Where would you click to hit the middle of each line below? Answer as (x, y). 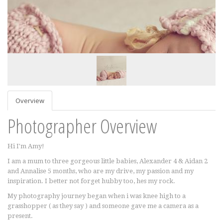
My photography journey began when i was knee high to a (97, 196)
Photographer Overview (82, 126)
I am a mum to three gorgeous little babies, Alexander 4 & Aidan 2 (108, 161)
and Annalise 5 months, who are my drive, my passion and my (101, 171)
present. (21, 216)
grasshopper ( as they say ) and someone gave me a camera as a (103, 206)
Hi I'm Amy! (26, 146)
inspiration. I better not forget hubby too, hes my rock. (91, 181)
